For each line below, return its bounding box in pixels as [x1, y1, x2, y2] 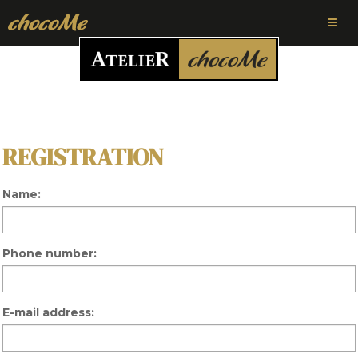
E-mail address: [2, 305, 94, 320]
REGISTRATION [2, 141, 164, 173]
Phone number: [2, 246, 97, 261]
